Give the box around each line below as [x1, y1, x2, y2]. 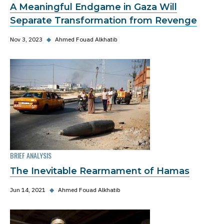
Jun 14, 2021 [10, 186, 45, 193]
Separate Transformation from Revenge [10, 15, 197, 26]
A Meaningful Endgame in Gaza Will [10, 1, 177, 12]
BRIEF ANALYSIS [10, 150, 51, 160]
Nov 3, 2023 [10, 35, 42, 43]
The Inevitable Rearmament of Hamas [10, 165, 189, 176]
